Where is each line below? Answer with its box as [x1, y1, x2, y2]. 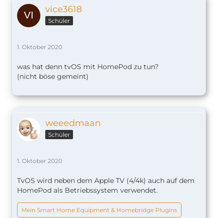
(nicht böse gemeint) [17, 72, 89, 81]
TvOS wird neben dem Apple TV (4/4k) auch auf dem [17, 176, 195, 185]
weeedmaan [45, 118, 101, 129]
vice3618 [45, 4, 82, 15]
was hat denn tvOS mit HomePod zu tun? [17, 62, 159, 72]
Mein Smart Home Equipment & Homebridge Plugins [21, 206, 177, 214]
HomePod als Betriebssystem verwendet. [17, 186, 158, 195]
